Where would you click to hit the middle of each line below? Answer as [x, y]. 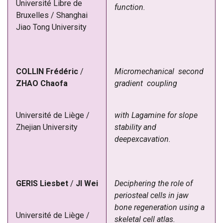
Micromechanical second [160, 71]
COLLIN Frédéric [48, 71]
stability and [135, 127]
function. [130, 7]
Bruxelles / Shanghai [52, 15]
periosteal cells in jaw [152, 195]
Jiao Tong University [51, 27]
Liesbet [54, 183]
